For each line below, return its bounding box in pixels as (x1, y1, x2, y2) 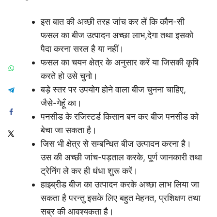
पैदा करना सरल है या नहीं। (41, 44, 124, 54)
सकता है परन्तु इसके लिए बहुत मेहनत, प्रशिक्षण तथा (41, 193, 201, 203)
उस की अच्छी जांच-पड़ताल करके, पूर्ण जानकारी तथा (41, 152, 202, 163)
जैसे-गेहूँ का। (41, 98, 82, 108)
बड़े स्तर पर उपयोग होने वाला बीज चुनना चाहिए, (41, 84, 186, 95)
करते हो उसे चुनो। (41, 71, 98, 81)
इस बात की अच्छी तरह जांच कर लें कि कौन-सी (41, 16, 185, 27)
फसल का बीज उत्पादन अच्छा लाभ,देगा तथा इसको (41, 30, 193, 41)
